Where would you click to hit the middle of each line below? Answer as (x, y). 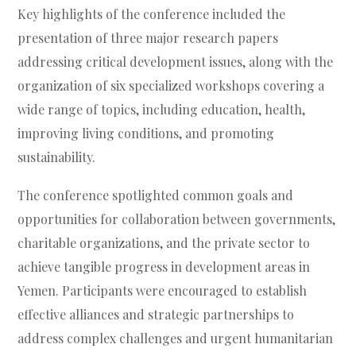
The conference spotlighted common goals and (156, 195)
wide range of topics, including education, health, (162, 110)
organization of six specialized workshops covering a (171, 86)
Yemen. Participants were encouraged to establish (163, 291)
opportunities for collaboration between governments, (177, 219)
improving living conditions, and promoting (146, 133)
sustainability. (57, 157)
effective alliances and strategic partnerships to (156, 315)
